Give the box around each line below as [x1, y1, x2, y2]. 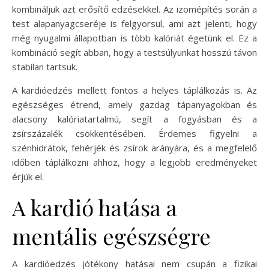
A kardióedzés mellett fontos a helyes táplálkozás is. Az [12, 84, 257, 96]
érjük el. [12, 171, 44, 183]
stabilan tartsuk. [12, 61, 77, 73]
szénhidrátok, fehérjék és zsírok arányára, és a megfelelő [12, 142, 257, 154]
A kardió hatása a [12, 193, 177, 222]
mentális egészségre [12, 222, 211, 250]
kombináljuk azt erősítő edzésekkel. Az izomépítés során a [12, 3, 257, 15]
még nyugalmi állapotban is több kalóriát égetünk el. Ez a [12, 32, 257, 44]
